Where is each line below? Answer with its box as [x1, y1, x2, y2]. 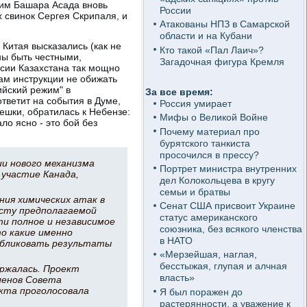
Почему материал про [159, 125, 260, 137]
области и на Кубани [159, 30, 252, 42]
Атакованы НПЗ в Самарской [159, 19, 290, 30]
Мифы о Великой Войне [159, 112, 268, 123]
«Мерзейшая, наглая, [159, 249, 257, 260]
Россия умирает [159, 98, 232, 109]
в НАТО [159, 235, 193, 246]
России [159, 5, 191, 16]
